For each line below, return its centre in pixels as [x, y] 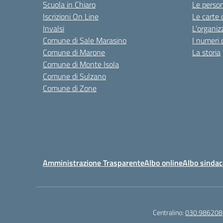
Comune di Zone [70, 88]
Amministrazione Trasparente [94, 163]
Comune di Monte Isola [81, 64]
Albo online [164, 163]
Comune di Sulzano [74, 76]
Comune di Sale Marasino [85, 40]
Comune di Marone [74, 52]
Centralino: [169, 212]
